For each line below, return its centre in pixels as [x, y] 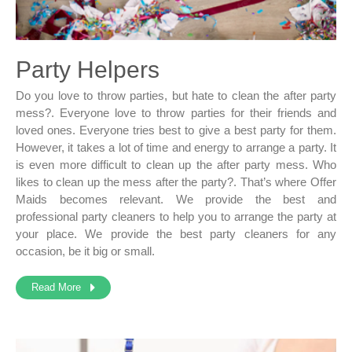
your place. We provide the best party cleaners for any [176, 233]
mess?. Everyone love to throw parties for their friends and [176, 112]
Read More [61, 287]
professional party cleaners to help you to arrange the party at [176, 216]
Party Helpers [88, 69]
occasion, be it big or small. [85, 251]
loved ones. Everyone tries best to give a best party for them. [176, 130]
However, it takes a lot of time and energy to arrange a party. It [176, 147]
